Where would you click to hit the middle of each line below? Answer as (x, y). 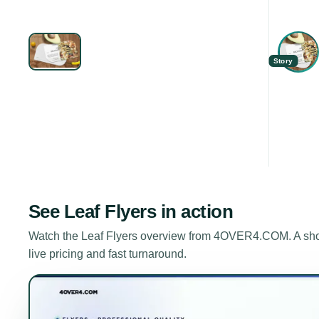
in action (195, 212)
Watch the (55, 236)
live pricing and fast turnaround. (108, 254)
